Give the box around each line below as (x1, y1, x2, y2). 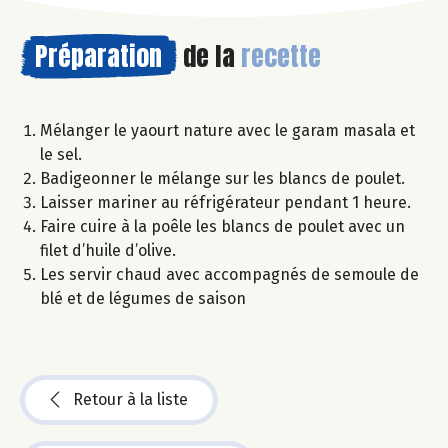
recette (241, 35, 321, 76)
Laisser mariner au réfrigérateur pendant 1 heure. (40, 192, 411, 212)
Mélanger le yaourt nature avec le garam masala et (40, 120, 415, 140)
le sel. (40, 144, 82, 164)
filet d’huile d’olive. (40, 240, 180, 260)
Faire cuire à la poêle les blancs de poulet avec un (40, 216, 405, 236)
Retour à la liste (73, 389, 188, 409)
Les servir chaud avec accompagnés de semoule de (40, 264, 419, 284)
